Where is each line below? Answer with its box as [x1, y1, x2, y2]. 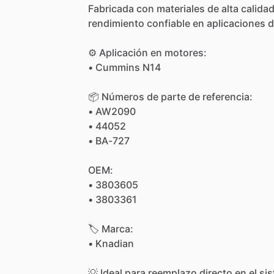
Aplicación [99, 46, 148, 59]
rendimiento [88, 17, 144, 29]
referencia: [202, 90, 253, 103]
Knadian [95, 237, 134, 250]
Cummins [95, 61, 140, 73]
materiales [157, 2, 205, 15]
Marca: [102, 222, 133, 235]
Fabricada [88, 2, 134, 15]
